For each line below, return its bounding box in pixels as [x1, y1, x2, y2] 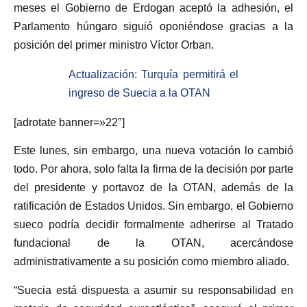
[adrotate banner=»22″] [14, 116, 125, 128]
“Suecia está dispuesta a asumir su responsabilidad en [14, 284, 293, 296]
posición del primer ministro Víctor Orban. [14, 38, 214, 51]
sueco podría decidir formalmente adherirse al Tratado [14, 219, 293, 231]
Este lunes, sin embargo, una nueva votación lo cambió [14, 145, 293, 157]
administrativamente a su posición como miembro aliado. [14, 256, 289, 268]
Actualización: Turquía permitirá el [69, 68, 238, 80]
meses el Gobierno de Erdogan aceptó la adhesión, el [14, 1, 293, 14]
